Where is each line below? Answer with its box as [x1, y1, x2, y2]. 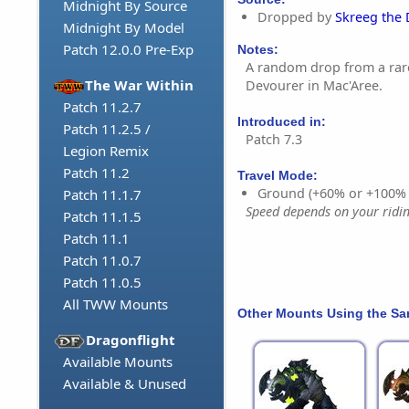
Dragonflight [86, 330, 176, 350]
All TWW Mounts [63, 295, 168, 314]
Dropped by [257, 8, 335, 26]
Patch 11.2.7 [63, 98, 142, 117]
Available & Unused [63, 374, 186, 393]
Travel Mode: [237, 168, 318, 184]
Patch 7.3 [246, 131, 302, 149]
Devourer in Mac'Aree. [246, 76, 383, 94]
